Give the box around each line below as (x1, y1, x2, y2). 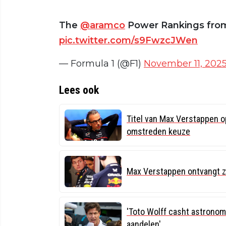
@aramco (80, 19, 125, 31)
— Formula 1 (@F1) (59, 58, 144, 69)
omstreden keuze (127, 126, 190, 137)
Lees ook (59, 83, 99, 96)
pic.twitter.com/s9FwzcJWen (59, 34, 198, 46)
